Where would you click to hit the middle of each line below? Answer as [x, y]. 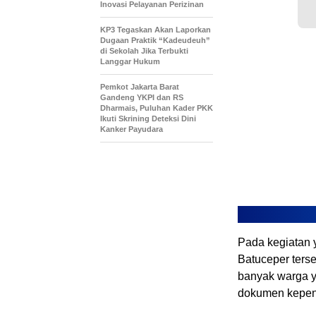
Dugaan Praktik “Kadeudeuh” [155, 41]
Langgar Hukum [130, 62]
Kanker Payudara [132, 129]
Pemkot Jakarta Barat [140, 87]
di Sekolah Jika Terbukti [144, 51]
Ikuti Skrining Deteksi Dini [148, 119]
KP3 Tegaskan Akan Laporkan [156, 30]
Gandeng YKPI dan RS [142, 98]
